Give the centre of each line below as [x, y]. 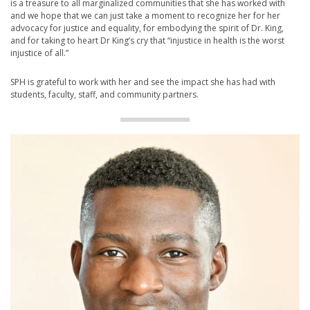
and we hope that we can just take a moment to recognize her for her [145, 16]
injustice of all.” [39, 53]
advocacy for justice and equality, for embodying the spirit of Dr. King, [147, 28]
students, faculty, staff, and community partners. [104, 95]
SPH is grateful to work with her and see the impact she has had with [143, 82]
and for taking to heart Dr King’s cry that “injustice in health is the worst [147, 41]
